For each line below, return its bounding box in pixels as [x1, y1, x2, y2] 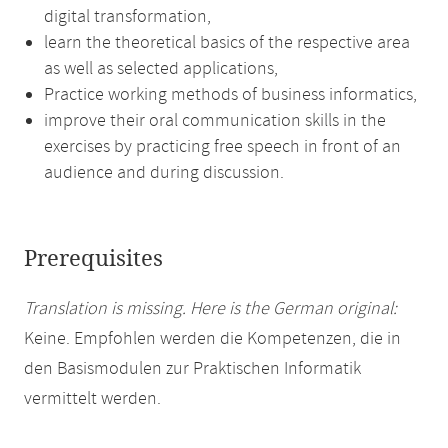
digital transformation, [44, 5, 211, 29]
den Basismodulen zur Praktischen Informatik [24, 357, 361, 381]
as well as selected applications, [44, 57, 278, 81]
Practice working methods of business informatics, [44, 83, 417, 107]
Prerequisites [24, 246, 163, 272]
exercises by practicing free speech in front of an [44, 135, 401, 159]
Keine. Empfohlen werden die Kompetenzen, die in [24, 327, 401, 351]
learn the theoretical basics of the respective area [44, 31, 410, 55]
